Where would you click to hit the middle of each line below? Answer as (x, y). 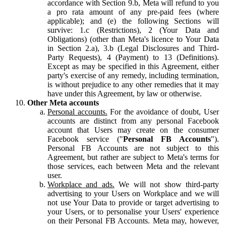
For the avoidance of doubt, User (163, 111)
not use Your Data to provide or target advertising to (133, 202)
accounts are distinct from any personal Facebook (133, 121)
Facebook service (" (85, 139)
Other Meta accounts (63, 102)
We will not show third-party (167, 184)
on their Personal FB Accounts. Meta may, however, (133, 220)
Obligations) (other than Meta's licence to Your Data (133, 39)
